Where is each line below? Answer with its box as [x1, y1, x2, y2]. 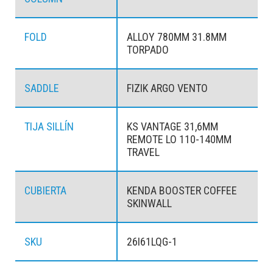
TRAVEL [126, 146, 160, 159]
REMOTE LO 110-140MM [126, 133, 232, 146]
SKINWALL [126, 197, 172, 210]
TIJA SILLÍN [24, 120, 74, 133]
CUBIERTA [24, 184, 66, 197]
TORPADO [126, 43, 169, 57]
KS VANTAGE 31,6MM [126, 120, 218, 133]
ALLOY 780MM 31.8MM [126, 30, 227, 44]
